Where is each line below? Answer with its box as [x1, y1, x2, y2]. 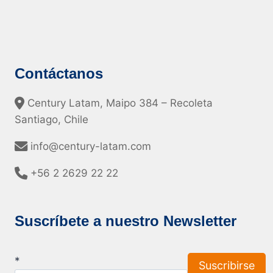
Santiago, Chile [15, 113, 88, 126]
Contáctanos [15, 65, 103, 82]
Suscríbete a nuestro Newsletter [15, 213, 236, 230]
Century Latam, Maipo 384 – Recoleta [24, 97, 213, 110]
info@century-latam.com [27, 140, 151, 153]
